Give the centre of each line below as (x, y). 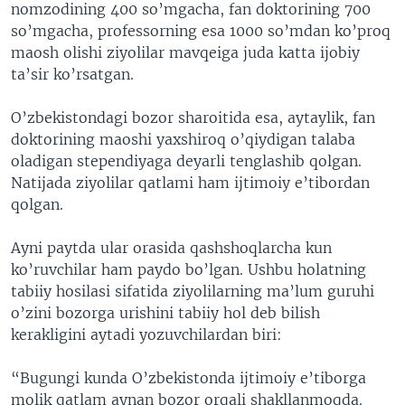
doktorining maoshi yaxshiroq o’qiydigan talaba (183, 139)
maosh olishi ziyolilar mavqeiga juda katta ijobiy (185, 52)
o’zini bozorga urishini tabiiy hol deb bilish (165, 313)
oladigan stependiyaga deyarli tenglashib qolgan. (186, 161)
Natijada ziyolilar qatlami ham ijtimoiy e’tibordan (190, 183)
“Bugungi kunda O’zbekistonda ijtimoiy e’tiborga (188, 378)
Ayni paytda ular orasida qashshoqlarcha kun (171, 248)
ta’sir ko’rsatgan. (72, 74)
